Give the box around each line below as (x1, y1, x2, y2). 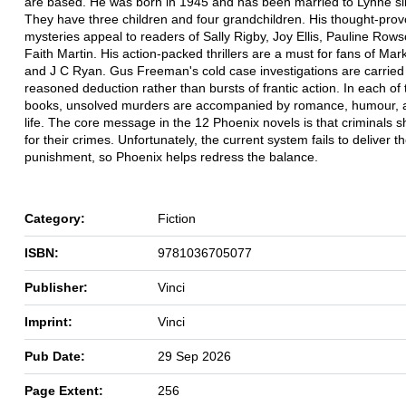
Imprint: (24, 314, 72, 329)
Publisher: (24, 279, 88, 295)
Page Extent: (24, 382, 103, 398)
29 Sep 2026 (158, 348, 231, 363)
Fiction (158, 210, 196, 226)
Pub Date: (24, 348, 85, 363)
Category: (24, 210, 85, 226)
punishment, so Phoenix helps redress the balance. (24, 149, 318, 164)
